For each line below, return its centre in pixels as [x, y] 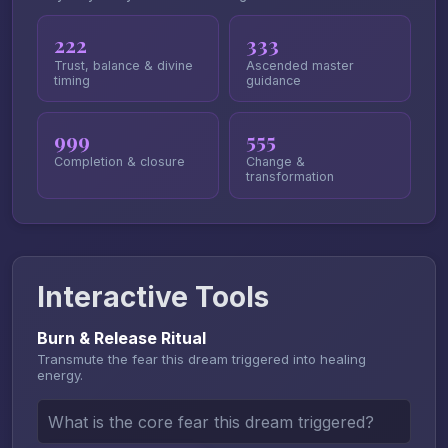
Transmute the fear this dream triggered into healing [201, 359]
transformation [289, 177]
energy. [60, 375]
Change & [275, 162]
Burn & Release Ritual [121, 338]
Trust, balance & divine [123, 65]
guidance [273, 80]
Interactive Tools [153, 297]
